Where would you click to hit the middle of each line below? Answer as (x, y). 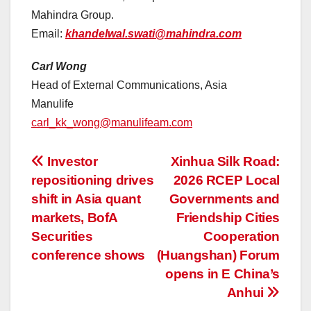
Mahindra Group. (73, 15)
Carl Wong (59, 67)
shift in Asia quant (86, 199)
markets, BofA (75, 218)
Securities (62, 237)
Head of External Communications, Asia (129, 85)
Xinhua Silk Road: (225, 162)
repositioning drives (93, 180)
